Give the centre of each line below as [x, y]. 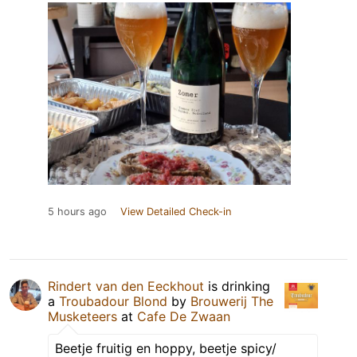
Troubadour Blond [113, 301]
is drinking [237, 286]
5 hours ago [77, 211]
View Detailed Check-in [176, 211]
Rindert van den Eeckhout [126, 286]
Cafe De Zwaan [184, 316]
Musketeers [82, 316]
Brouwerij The [232, 301]
